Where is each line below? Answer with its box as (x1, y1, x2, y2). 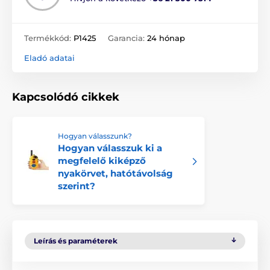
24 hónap (147, 33, 185, 43)
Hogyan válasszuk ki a (58, 142, 162, 154)
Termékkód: (24, 33, 74, 43)
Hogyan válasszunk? (58, 131, 132, 140)
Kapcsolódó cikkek (12, 90, 119, 104)
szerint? (58, 180, 95, 192)
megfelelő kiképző (58, 154, 146, 166)
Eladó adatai (24, 52, 75, 63)
